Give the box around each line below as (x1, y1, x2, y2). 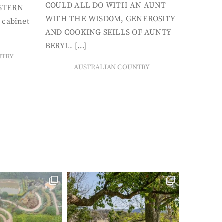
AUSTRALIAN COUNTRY (74, 63, 150, 72)
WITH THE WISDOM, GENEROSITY (45, 14, 176, 24)
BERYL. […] (45, 41, 87, 51)
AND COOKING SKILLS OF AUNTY (45, 27, 172, 37)
